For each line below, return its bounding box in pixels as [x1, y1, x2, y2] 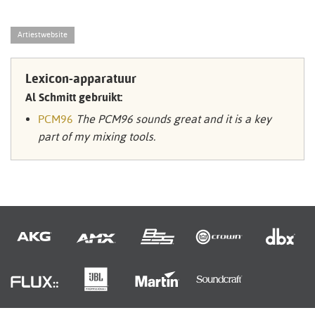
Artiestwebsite [18, 30, 67, 39]
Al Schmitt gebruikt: [25, 91, 122, 104]
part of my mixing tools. [37, 130, 155, 143]
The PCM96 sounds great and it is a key [75, 112, 271, 126]
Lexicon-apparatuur [25, 71, 136, 86]
